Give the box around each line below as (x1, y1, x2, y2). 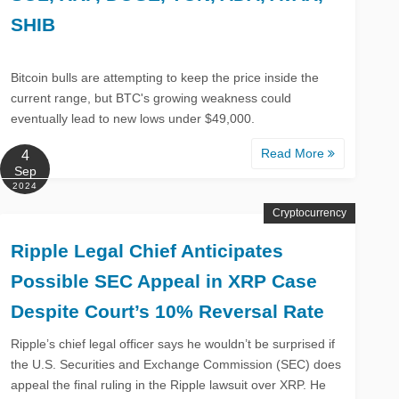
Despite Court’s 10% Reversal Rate (11, 300, 325, 322)
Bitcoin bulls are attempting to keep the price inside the (11, 69, 320, 85)
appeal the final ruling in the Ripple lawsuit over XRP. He (11, 377, 327, 392)
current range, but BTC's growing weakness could (11, 90, 292, 105)
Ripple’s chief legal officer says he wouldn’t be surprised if (11, 336, 336, 351)
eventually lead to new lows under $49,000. (11, 110, 256, 126)
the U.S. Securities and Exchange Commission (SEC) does (11, 356, 342, 371)
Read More (261, 145, 328, 160)
